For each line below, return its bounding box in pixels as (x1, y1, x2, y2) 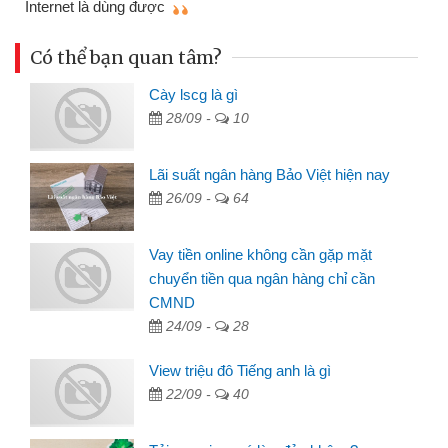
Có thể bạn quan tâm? (30, 45, 222, 69)
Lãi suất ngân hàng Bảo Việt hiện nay (149, 165, 391, 183)
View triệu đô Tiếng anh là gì (149, 361, 332, 379)
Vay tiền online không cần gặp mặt (149, 245, 373, 263)
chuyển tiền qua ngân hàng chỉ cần (149, 269, 376, 287)
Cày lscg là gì (149, 85, 239, 103)
